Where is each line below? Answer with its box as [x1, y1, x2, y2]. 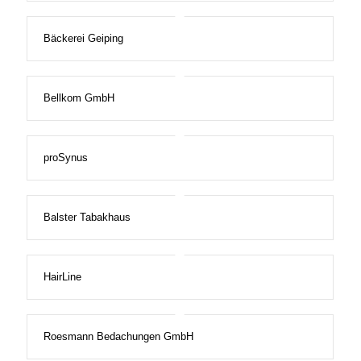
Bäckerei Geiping [43, 32, 123, 45]
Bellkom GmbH [43, 92, 114, 105]
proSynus [43, 151, 88, 164]
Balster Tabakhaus [43, 211, 131, 224]
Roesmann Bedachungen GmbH [43, 330, 193, 343]
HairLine [43, 271, 81, 284]
